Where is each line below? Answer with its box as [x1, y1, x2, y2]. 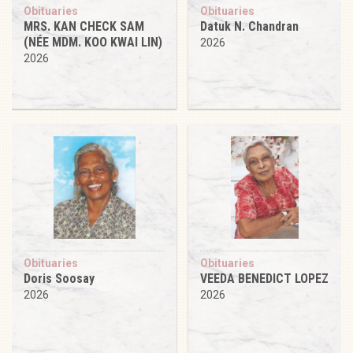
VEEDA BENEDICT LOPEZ [200, 270, 329, 286]
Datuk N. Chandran [200, 18, 299, 34]
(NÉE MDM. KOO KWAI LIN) [24, 34, 162, 50]
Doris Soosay [24, 270, 95, 286]
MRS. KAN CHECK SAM [24, 18, 144, 34]
